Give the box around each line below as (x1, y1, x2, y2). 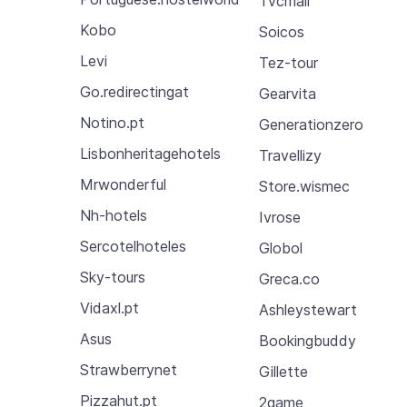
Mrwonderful (80, 175, 166, 194)
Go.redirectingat (80, 83, 189, 101)
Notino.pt (80, 114, 144, 132)
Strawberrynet (80, 361, 177, 379)
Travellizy (259, 145, 323, 164)
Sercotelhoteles (80, 237, 186, 255)
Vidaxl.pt (80, 299, 139, 317)
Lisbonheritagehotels (80, 144, 221, 163)
